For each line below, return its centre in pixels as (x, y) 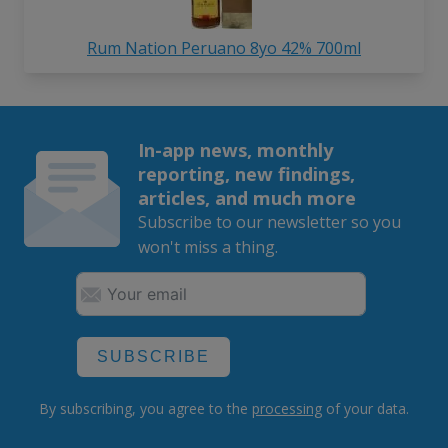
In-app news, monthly (235, 150)
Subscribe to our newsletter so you (269, 222)
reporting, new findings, (246, 174)
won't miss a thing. (207, 247)
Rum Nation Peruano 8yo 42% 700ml (224, 48)
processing (287, 409)
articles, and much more (246, 198)
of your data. (365, 409)
